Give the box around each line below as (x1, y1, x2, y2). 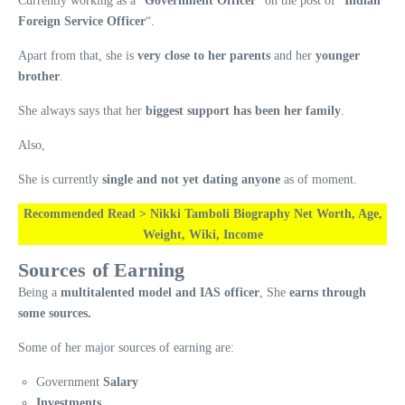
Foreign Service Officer (18, 14, 146, 28)
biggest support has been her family (146, 103, 341, 118)
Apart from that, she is (18, 48, 137, 62)
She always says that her (18, 103, 146, 118)
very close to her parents (137, 48, 270, 62)
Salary (103, 374, 138, 389)
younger (316, 48, 360, 62)
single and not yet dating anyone (102, 172, 280, 186)
